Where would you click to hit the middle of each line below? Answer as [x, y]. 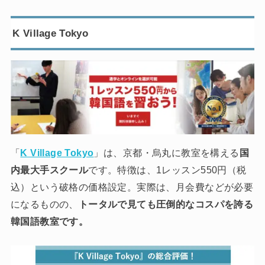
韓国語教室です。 [49, 221]
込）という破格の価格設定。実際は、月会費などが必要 [132, 187]
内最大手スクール [49, 169]
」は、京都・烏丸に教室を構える [167, 152]
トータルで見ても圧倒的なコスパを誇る [166, 204]
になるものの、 [44, 204]
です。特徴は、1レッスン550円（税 [167, 169]
